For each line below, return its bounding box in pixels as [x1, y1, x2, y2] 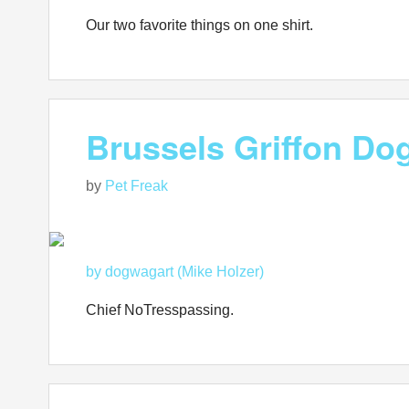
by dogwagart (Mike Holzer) [86, 264, 264, 279]
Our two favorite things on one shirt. [86, 17, 313, 33]
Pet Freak [105, 178, 168, 194]
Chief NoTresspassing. [86, 302, 234, 318]
